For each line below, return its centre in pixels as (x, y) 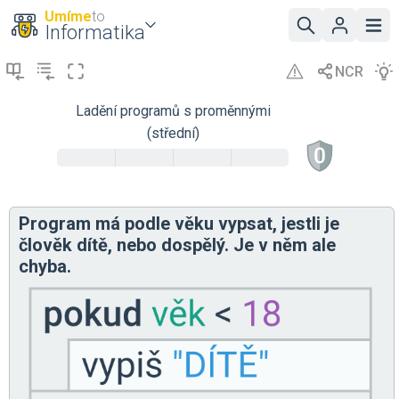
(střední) (173, 133)
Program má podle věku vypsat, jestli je (179, 224)
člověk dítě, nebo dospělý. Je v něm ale (177, 245)
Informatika (95, 33)
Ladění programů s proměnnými (173, 111)
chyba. (45, 266)
